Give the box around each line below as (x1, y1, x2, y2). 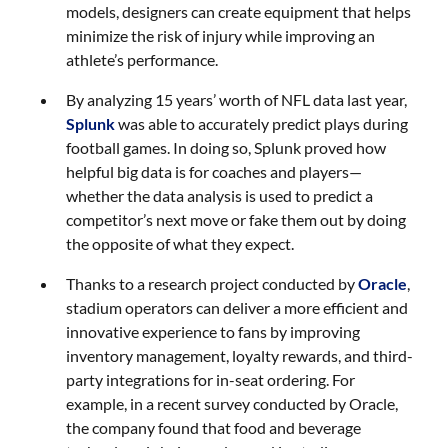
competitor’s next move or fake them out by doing (66, 210, 407, 229)
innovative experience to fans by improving (66, 322, 361, 341)
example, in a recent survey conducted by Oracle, (66, 394, 399, 413)
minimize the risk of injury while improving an (66, 26, 376, 45)
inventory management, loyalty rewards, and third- (66, 346, 414, 365)
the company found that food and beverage (66, 418, 362, 437)
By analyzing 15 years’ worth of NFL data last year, (66, 90, 408, 109)
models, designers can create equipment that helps (66, 2, 412, 21)
